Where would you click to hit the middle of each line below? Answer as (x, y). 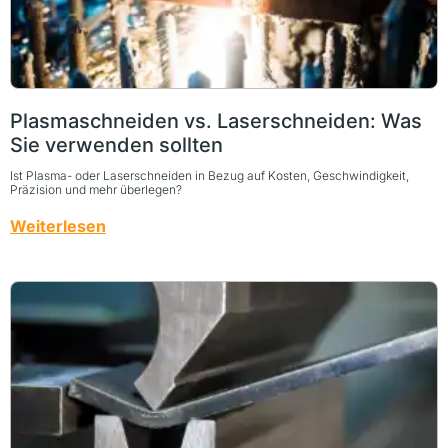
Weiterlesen (58, 225)
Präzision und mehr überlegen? (96, 189)
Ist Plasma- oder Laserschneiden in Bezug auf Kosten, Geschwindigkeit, (209, 175)
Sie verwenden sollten (116, 144)
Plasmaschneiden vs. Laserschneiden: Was (216, 120)
